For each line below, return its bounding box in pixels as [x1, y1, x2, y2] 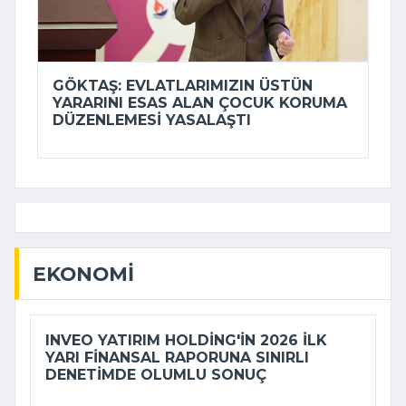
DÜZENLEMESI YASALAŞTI [53, 111, 251, 130]
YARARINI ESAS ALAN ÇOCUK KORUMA [53, 94, 347, 112]
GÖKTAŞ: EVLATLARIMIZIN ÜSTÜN [53, 77, 313, 95]
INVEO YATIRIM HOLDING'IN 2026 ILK [45, 331, 327, 349]
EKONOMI [33, 262, 134, 286]
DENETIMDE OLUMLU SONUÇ [45, 365, 266, 383]
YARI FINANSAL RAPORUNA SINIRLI [45, 348, 309, 366]
